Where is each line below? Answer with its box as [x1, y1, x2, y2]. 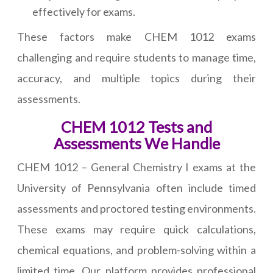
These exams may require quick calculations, [17, 222, 256, 236]
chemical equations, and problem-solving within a [17, 243, 256, 257]
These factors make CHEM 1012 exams [17, 30, 256, 44]
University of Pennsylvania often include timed [17, 181, 256, 195]
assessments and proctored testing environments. [17, 202, 256, 216]
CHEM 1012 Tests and [61, 118, 212, 136]
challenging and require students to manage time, [17, 51, 256, 65]
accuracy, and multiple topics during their [17, 71, 256, 85]
